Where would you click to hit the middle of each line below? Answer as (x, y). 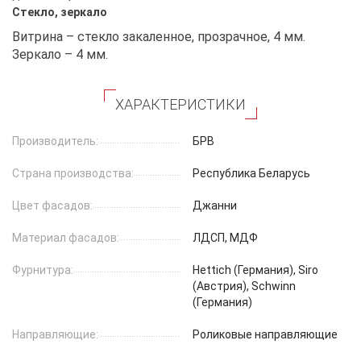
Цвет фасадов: (52, 205)
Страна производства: (73, 173)
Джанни (215, 205)
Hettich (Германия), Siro (255, 270)
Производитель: (55, 141)
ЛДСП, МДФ (225, 237)
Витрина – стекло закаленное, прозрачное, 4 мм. (159, 36)
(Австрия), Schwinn (244, 286)
